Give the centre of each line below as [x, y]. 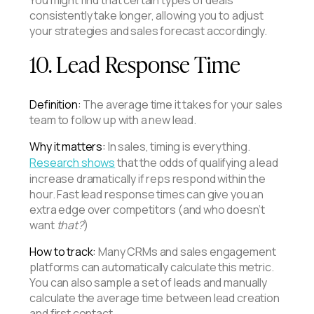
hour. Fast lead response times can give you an [147, 194]
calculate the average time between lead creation [155, 298]
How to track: [63, 251]
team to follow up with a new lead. [113, 120]
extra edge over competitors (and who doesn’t [147, 209]
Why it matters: [68, 146]
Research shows [73, 162]
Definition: [55, 104]
